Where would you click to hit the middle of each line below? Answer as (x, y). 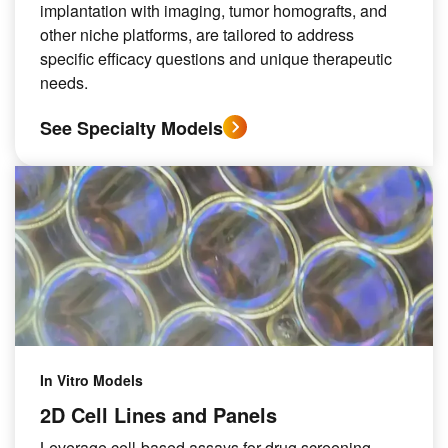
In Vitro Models (91, 380)
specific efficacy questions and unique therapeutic (216, 58)
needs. (64, 82)
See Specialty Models (131, 128)
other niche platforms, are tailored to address (197, 34)
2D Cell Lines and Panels (158, 414)
